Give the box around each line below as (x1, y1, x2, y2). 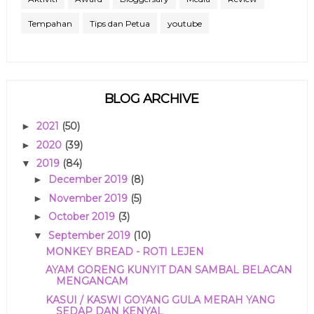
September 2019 (48, 228, 133, 242)
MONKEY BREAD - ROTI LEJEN (45, 245, 204, 258)
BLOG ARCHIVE (104, 90, 200, 107)
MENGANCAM (55, 275, 128, 288)
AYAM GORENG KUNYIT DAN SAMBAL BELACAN (45, 264, 292, 277)
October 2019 (48, 210, 118, 224)
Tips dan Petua (89, 18, 150, 29)
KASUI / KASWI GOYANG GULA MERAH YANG (45, 293, 275, 306)
